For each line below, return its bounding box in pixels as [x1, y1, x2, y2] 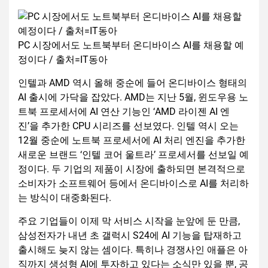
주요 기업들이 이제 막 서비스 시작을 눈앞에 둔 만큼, [18, 215, 240, 227]
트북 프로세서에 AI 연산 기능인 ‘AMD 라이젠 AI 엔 [18, 106, 230, 118]
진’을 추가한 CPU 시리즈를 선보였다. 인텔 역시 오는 [18, 120, 239, 132]
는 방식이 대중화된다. [18, 192, 111, 204]
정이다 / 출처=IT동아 [18, 54, 108, 66]
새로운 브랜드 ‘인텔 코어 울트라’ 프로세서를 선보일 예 [18, 149, 249, 161]
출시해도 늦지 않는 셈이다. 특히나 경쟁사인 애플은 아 [18, 244, 248, 256]
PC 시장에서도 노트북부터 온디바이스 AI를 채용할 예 [18, 39, 244, 51]
